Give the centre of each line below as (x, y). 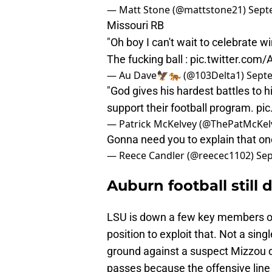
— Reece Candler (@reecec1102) (182, 156)
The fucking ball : (148, 59)
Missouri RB (135, 25)
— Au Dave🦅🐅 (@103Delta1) (177, 76)
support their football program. (182, 108)
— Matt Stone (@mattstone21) (178, 10)
